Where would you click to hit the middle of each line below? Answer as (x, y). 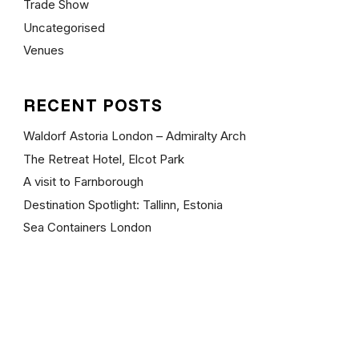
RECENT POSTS (93, 105)
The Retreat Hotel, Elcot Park (103, 159)
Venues (43, 50)
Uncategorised (64, 27)
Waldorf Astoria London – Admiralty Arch (134, 136)
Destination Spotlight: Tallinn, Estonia (123, 204)
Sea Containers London (87, 227)
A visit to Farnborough (83, 182)
